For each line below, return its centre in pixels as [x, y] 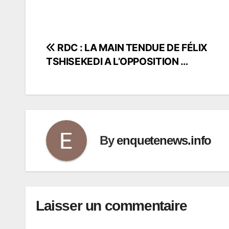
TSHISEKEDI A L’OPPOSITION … [117, 61]
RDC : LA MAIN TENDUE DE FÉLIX [132, 47]
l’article [71, 93]
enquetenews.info [164, 141]
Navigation [84, 51]
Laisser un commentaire [111, 205]
